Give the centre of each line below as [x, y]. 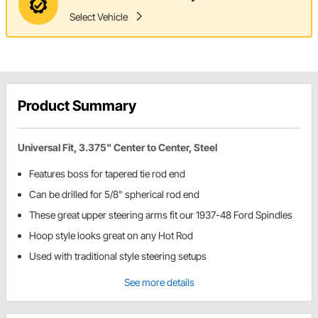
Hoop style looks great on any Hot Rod [111, 236]
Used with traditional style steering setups [118, 256]
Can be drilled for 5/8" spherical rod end [114, 194]
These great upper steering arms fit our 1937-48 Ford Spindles [161, 215]
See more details [159, 283]
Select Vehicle [99, 16]
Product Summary [77, 106]
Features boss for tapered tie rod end [107, 174]
